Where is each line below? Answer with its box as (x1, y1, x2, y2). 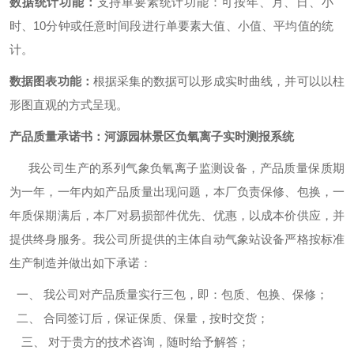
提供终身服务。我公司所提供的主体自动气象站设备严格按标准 (9, 232, 345, 247)
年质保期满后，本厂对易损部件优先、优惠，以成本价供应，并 (9, 209, 345, 223)
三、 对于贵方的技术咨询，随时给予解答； (9, 335, 250, 349)
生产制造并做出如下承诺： (9, 256, 152, 270)
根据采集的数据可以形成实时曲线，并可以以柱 (93, 74, 345, 88)
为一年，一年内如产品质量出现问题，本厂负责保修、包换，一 (9, 185, 345, 199)
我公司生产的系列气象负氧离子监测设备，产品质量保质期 (28, 161, 345, 175)
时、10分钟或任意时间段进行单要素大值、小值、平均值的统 (9, 19, 333, 33)
